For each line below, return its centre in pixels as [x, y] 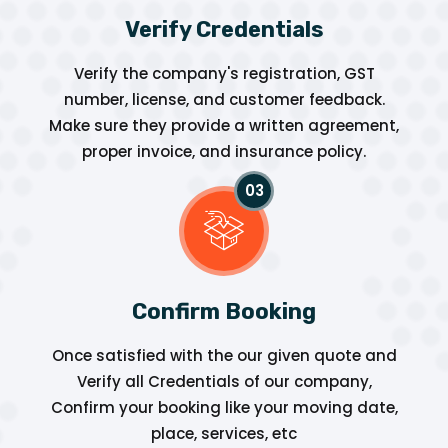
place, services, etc [224, 433]
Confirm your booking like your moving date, [224, 407]
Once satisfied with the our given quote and [224, 355]
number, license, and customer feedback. [224, 99]
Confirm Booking [224, 311]
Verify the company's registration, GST [224, 73]
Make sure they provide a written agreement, [224, 125]
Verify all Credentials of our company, [224, 381]
